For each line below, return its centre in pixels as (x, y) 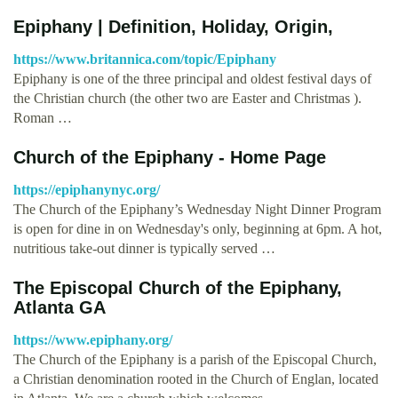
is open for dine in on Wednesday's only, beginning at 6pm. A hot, (198, 228)
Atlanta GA (60, 307)
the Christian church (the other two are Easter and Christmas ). (187, 98)
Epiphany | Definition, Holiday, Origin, (173, 26)
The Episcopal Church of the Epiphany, (178, 287)
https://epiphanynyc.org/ (87, 189)
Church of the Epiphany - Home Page (170, 157)
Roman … (43, 117)
